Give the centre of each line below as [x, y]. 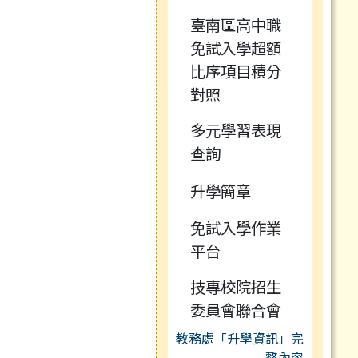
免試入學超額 [235, 48]
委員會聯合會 [235, 310]
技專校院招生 [235, 287]
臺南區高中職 [235, 25]
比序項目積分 [235, 72]
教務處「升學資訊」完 [240, 338]
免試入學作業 [235, 228]
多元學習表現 [235, 131]
